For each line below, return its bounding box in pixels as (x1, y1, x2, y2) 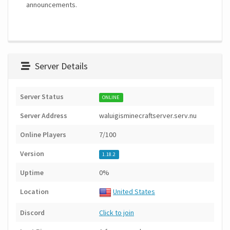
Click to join (99, 208, 134, 218)
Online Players (20, 130, 66, 140)
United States (113, 187, 155, 197)
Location (20, 187, 49, 197)
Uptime (20, 168, 44, 178)
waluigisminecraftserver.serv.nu (99, 111, 197, 121)
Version (20, 149, 44, 159)
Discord (20, 208, 45, 218)
